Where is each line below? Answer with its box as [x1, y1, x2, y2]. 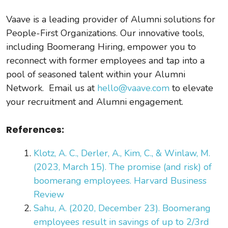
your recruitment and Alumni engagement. [6, 95, 183, 108]
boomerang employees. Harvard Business [34, 174, 207, 187]
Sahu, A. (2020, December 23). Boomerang [34, 202, 211, 214]
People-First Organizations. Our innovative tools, [6, 26, 204, 39]
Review [34, 188, 64, 201]
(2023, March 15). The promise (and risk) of [34, 160, 212, 173]
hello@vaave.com [97, 81, 169, 94]
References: [6, 123, 64, 136]
